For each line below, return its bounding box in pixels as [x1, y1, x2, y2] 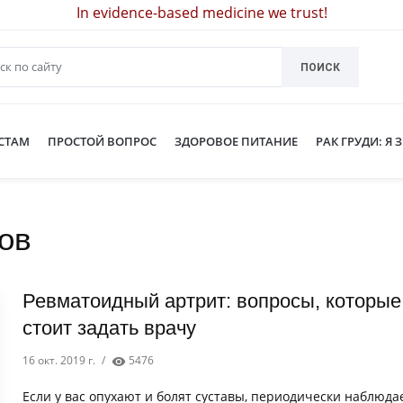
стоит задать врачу [22, 317, 197, 339]
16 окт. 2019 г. [22, 353, 96, 368]
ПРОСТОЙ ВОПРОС [48, 133, 157, 149]
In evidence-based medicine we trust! [76, 3, 327, 22]
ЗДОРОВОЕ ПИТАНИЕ [175, 133, 298, 149]
